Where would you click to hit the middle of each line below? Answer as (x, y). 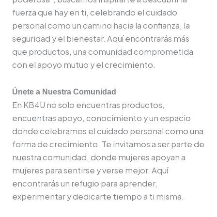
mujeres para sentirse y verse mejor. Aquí (90, 170)
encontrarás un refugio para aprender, (85, 184)
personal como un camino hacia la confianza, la (101, 26)
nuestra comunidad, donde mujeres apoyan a (99, 157)
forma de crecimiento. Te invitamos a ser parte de (108, 144)
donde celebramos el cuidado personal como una (108, 131)
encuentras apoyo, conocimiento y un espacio (101, 118)
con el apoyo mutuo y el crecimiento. (84, 65)
